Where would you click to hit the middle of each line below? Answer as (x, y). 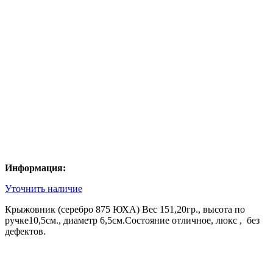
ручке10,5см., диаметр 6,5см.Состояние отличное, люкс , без (132, 221)
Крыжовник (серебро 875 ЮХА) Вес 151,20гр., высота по (125, 210)
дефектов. (25, 232)
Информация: (35, 168)
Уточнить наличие (44, 189)
